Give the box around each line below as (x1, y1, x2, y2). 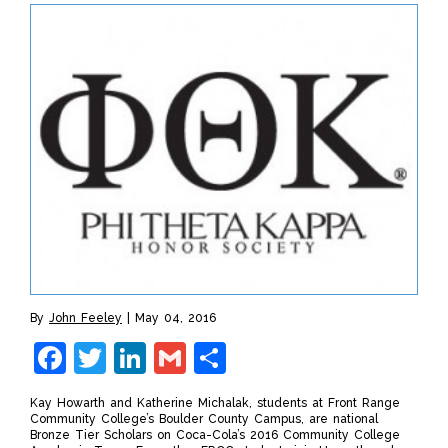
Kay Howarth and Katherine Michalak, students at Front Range (30, 396, 400, 411)
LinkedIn (146, 339, 274, 377)
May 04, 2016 (135, 311, 216, 326)
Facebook (66, 339, 212, 377)
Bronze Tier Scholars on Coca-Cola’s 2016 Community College (30, 428, 400, 443)
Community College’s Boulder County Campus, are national (30, 412, 378, 427)
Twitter (106, 339, 212, 377)
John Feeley (49, 311, 122, 326)
